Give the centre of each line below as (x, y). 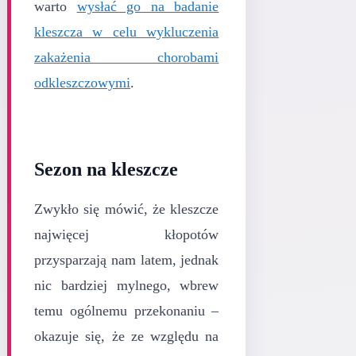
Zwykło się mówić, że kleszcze (127, 209)
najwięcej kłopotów (127, 234)
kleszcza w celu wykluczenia (127, 31)
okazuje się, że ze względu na (127, 336)
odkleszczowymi (82, 82)
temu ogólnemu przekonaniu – (127, 310)
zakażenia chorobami (127, 57)
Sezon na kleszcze (106, 169)
